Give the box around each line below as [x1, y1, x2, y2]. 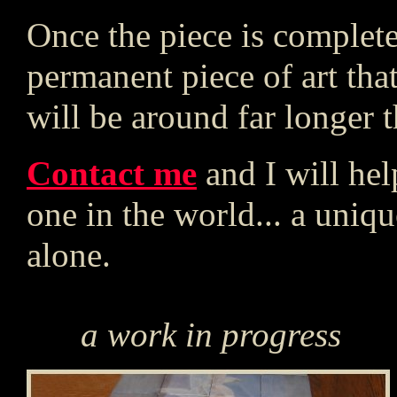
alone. [27, 236, 111, 275]
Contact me [27, 154, 197, 193]
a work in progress [81, 315, 341, 354]
